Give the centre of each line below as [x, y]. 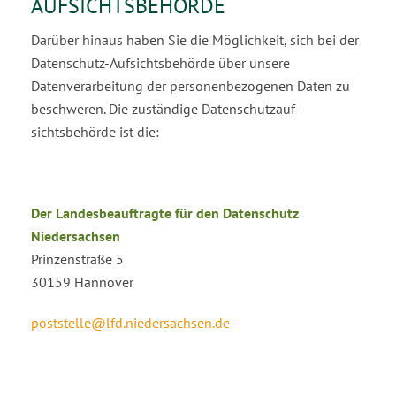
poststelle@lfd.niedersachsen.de [130, 323]
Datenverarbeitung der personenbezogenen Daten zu [190, 86]
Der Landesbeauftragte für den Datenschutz [165, 213]
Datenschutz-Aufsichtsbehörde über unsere [160, 63]
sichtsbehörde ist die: [95, 132]
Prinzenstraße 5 [77, 259]
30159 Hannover [82, 282]
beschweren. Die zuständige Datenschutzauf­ [166, 109]
